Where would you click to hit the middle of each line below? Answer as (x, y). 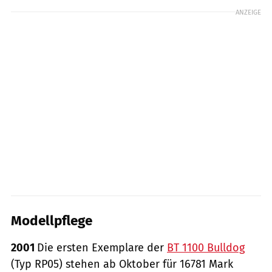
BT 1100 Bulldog (206, 247)
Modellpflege (52, 220)
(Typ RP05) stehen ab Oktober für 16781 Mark (122, 264)
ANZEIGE (248, 12)
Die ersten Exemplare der (102, 247)
